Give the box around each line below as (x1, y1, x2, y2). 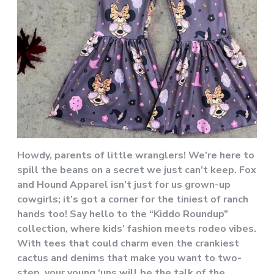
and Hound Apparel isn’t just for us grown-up (17, 177, 231, 191)
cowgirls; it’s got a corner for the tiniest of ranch (17, 192, 248, 206)
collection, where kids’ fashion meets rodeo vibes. (17, 221, 256, 235)
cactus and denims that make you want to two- (17, 251, 242, 265)
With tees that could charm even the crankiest (17, 236, 239, 250)
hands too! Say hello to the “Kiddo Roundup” (17, 207, 228, 221)
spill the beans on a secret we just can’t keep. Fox (17, 163, 256, 177)
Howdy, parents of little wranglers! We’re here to (17, 148, 254, 162)
